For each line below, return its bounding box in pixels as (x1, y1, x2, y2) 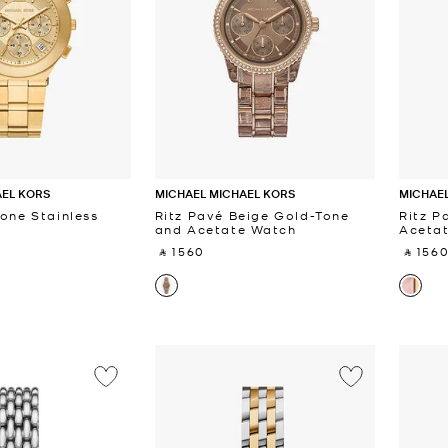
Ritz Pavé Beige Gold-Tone (154, 206, 350, 223)
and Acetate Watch (154, 220, 297, 237)
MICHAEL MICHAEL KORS (154, 184, 295, 202)
